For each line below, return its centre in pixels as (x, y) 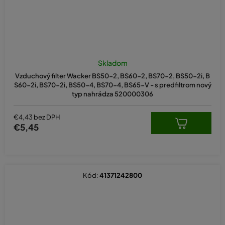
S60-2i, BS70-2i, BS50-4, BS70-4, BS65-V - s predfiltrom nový (113, 85)
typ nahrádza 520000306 (113, 94)
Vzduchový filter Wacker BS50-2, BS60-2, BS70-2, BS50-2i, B (113, 76)
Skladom (113, 63)
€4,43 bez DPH (37, 117)
